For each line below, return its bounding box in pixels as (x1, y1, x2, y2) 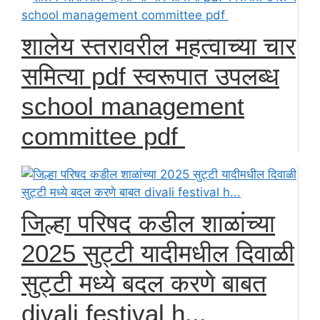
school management (21, 91, 244, 120)
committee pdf (21, 121, 185, 150)
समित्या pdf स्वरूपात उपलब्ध (21, 61, 279, 90)
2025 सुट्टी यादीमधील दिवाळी (21, 239, 294, 267)
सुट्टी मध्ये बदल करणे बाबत (21, 269, 266, 297)
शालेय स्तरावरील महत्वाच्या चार (21, 31, 296, 60)
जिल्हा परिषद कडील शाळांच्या (21, 209, 275, 237)
